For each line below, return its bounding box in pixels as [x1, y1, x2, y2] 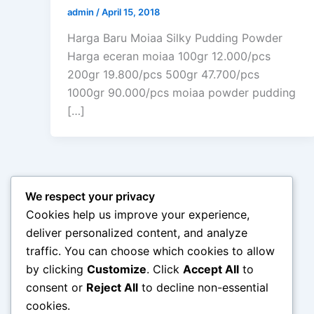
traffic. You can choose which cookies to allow [26, 244, 275, 259]
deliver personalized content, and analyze [26, 226, 247, 240]
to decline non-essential [138, 280, 268, 295]
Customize [87, 262, 146, 277]
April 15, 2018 [102, 6, 160, 18]
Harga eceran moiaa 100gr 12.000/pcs [67, 49, 271, 64]
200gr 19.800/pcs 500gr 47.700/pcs [67, 67, 259, 82]
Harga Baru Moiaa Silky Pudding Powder [67, 31, 282, 46]
